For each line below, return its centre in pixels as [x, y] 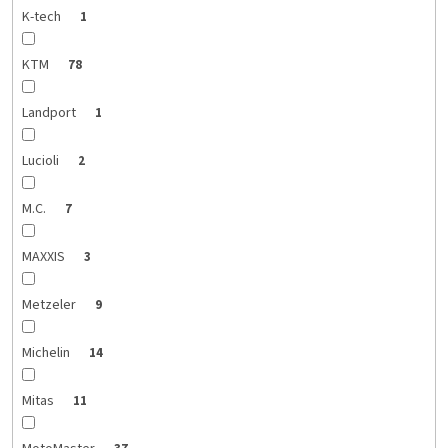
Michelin [47, 353]
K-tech [42, 17]
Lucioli [41, 161]
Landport [50, 113]
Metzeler [50, 305]
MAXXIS [44, 257]
